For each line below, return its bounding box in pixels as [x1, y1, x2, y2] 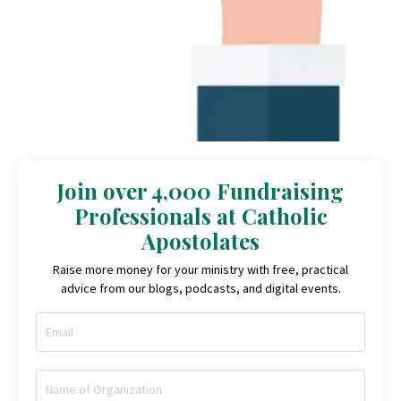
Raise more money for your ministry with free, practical [53, 261, 348, 278]
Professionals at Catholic [73, 201, 328, 231]
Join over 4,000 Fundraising [57, 176, 344, 206]
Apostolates [141, 226, 260, 256]
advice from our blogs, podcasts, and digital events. [60, 280, 341, 297]
